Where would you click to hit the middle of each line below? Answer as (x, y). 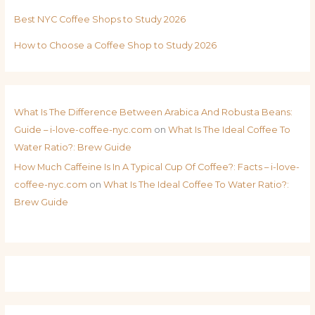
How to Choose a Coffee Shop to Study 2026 (115, 45)
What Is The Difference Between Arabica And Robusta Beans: (153, 112)
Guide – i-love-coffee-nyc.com (83, 129)
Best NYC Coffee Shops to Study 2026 (99, 19)
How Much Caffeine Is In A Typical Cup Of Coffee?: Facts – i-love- (156, 167)
